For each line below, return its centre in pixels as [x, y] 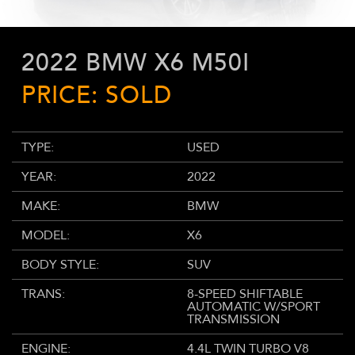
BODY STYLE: [60, 264]
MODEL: [46, 235]
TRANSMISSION [233, 319]
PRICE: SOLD [97, 95]
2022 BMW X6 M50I [136, 63]
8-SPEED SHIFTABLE [245, 294]
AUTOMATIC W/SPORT [254, 306]
